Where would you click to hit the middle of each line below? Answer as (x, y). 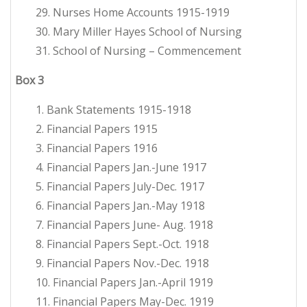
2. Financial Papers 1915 (97, 129)
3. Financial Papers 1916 (97, 148)
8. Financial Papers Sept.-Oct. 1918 (122, 244)
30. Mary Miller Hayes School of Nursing (139, 32)
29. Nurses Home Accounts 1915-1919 (133, 13)
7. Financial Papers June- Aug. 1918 (124, 225)
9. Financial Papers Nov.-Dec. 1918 (122, 263)
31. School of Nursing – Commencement (138, 51)
